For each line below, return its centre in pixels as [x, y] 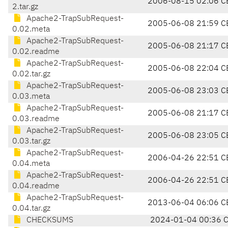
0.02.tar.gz [31, 75]
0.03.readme [36, 119]
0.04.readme [36, 187]
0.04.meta [31, 164]
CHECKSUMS [49, 221]
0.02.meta [31, 30]
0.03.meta [31, 97]
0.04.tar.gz [31, 209]
